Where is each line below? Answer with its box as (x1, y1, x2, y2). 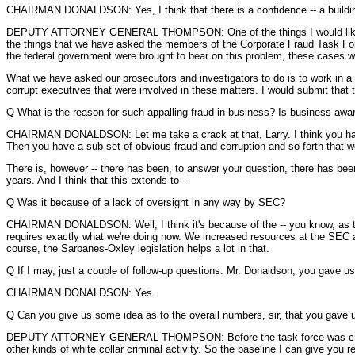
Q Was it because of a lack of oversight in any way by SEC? (6, 197, 285, 208)
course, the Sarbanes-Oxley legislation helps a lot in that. (6, 242, 269, 254)
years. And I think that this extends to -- (6, 174, 189, 186)
